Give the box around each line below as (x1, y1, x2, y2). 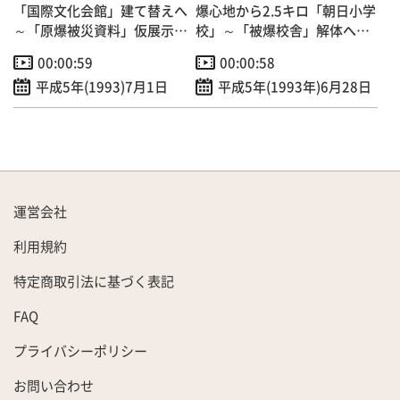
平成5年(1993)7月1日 (36, 77, 168, 96)
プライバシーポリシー (13, 341, 147, 361)
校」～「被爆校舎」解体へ (196, 21, 356, 40)
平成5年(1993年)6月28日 (218, 77, 371, 96)
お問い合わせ (13, 376, 94, 396)
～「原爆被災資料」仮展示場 (13, 21, 187, 40)
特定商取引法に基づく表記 (13, 271, 174, 291)
